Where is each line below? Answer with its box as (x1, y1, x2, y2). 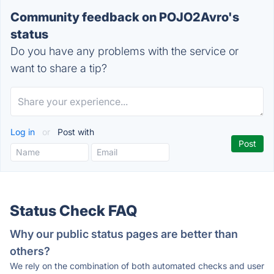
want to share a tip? (10, 62, 107, 75)
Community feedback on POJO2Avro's (10, 10, 239, 24)
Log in (10, 127, 37, 137)
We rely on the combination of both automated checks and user (10, 261, 264, 271)
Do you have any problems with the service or (10, 45, 239, 57)
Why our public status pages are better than (10, 228, 238, 240)
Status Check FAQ (10, 202, 137, 220)
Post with (55, 127, 94, 137)
